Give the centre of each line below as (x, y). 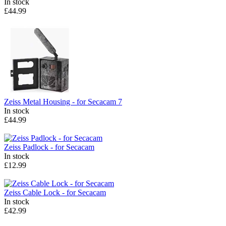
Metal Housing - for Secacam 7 (72, 102)
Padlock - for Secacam (59, 147)
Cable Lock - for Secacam (64, 193)
